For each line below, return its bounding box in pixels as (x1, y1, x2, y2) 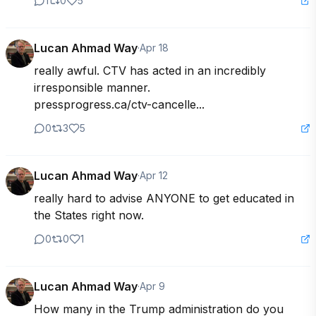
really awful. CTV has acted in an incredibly (34, 63, 266, 78)
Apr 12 (140, 169, 168, 181)
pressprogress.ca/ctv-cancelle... (34, 97, 205, 111)
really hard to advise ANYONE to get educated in (34, 191, 294, 205)
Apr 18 (140, 42, 169, 54)
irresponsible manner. (34, 80, 150, 95)
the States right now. (34, 208, 144, 222)
